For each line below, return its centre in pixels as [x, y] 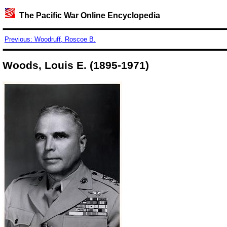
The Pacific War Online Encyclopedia [87, 15]
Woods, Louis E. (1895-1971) [75, 65]
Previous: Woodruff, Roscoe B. [50, 40]
